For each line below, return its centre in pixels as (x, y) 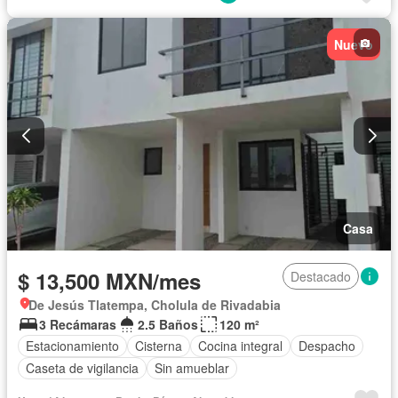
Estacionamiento (72, 346)
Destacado (321, 276)
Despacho (327, 346)
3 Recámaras (78, 324)
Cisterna (159, 346)
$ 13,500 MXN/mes (109, 280)
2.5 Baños (168, 324)
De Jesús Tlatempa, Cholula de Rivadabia (155, 304)
